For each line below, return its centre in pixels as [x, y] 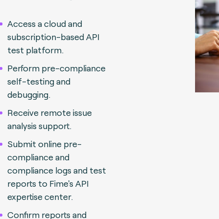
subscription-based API [53, 37]
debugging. [29, 94]
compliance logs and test [57, 170]
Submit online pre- [44, 144]
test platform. [35, 50]
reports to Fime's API [48, 183]
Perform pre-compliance [56, 68]
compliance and [38, 157]
